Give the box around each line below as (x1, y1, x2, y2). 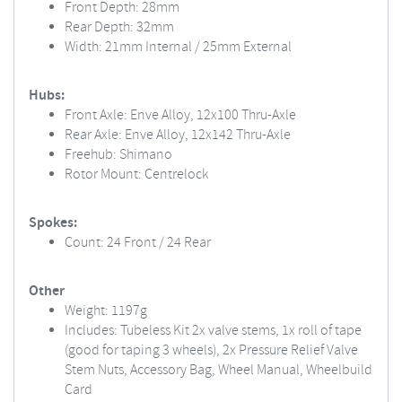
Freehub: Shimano (65, 145, 175, 164)
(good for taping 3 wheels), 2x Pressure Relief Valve (65, 341, 358, 360)
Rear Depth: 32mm (65, 18, 174, 37)
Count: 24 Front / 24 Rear (65, 233, 211, 252)
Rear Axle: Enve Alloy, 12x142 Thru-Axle (65, 126, 291, 144)
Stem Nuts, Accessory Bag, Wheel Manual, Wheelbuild (65, 361, 372, 380)
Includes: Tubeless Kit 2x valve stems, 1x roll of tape (65, 321, 362, 340)
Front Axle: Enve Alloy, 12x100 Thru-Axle (65, 106, 296, 125)
